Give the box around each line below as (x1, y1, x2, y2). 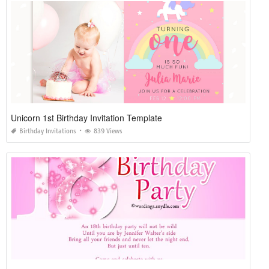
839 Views (94, 127, 122, 135)
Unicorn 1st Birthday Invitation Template (11, 111, 162, 124)
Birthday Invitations (19, 127, 76, 135)
